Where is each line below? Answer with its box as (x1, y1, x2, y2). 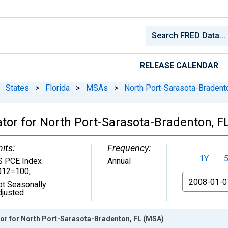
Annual (107, 156, 131, 166)
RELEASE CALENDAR (140, 60, 218, 70)
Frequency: (107, 142, 151, 153)
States (6, 82, 29, 93)
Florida (45, 82, 70, 93)
